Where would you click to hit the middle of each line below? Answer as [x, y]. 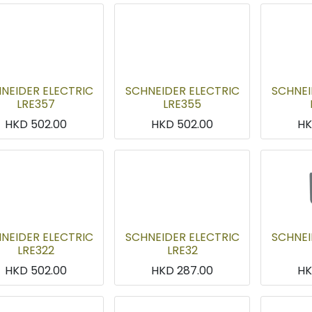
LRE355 [182, 104]
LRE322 [36, 251]
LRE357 [36, 104]
